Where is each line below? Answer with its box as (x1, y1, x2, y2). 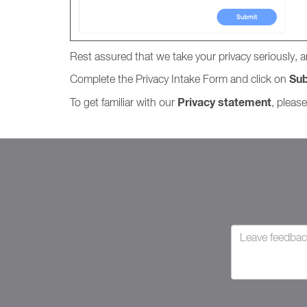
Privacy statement (177, 95, 271, 110)
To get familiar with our (70, 96, 177, 108)
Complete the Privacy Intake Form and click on (70, 73, 289, 85)
